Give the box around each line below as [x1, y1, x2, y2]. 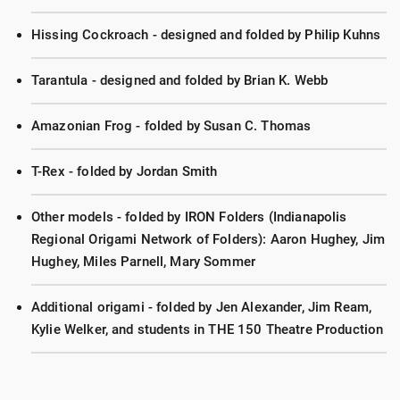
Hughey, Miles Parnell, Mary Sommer [31, 254, 256, 270]
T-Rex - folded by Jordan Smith [31, 163, 218, 179]
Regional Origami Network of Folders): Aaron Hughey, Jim [31, 231, 386, 247]
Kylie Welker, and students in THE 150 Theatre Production [31, 321, 384, 337]
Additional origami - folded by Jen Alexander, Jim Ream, [31, 299, 372, 315]
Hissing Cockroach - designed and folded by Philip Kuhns [31, 27, 381, 43]
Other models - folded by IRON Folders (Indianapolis [31, 209, 347, 225]
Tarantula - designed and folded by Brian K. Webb [31, 72, 329, 88]
